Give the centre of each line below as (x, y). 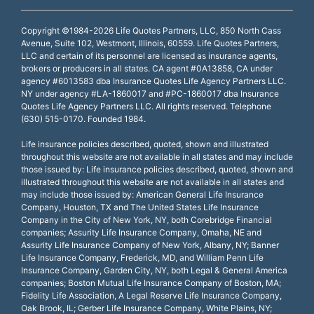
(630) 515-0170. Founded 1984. (83, 118)
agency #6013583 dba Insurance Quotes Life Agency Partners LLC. (153, 81)
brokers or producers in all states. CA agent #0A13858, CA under (147, 68)
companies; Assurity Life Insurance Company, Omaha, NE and (141, 232)
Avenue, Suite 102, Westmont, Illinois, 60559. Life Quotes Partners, (150, 43)
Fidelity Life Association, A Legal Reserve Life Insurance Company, (151, 295)
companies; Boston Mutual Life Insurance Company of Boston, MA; (151, 282)
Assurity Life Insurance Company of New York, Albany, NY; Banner (150, 245)
